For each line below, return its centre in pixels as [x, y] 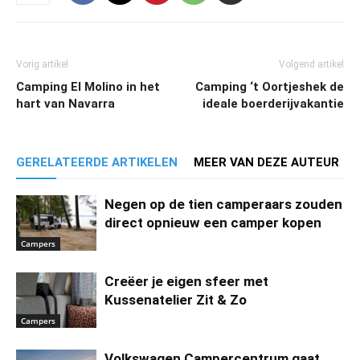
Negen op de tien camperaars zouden [223, 205]
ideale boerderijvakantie [273, 104]
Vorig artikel [42, 65]
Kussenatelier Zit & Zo [176, 300]
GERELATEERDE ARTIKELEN [97, 163]
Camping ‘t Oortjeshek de [270, 87]
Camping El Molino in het [88, 87]
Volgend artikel [311, 65]
